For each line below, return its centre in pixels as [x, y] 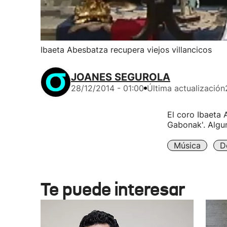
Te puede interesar [113, 189]
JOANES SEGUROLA [121, 77]
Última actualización [186, 88]
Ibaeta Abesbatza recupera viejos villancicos [126, 50]
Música [187, 145]
